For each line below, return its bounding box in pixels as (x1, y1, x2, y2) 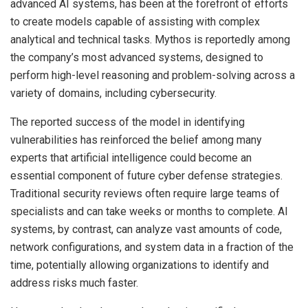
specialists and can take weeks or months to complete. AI (10, 205, 288, 219)
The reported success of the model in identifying (10, 115, 245, 129)
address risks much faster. (10, 276, 138, 290)
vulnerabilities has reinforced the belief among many (10, 133, 262, 147)
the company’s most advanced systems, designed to (10, 51, 263, 65)
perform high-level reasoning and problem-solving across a (10, 69, 295, 82)
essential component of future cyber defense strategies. (10, 169, 283, 183)
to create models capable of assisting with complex (10, 15, 260, 29)
